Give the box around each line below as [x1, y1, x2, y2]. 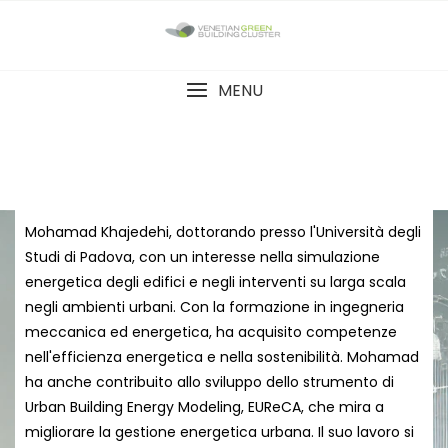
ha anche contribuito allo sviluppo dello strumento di [25, 372, 394, 393]
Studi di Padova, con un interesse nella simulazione [25, 247, 380, 268]
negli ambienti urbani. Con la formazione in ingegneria [25, 297, 404, 318]
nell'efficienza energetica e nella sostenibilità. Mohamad [25, 347, 419, 368]
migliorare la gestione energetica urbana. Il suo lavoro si [25, 422, 414, 443]
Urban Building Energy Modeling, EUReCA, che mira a [25, 397, 384, 418]
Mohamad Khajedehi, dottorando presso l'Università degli [25, 222, 421, 243]
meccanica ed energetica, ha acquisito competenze [25, 322, 397, 343]
